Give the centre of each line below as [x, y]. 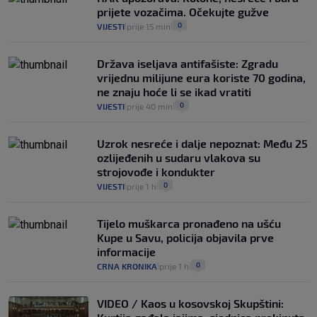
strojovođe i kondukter [156, 172]
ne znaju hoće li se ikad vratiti [174, 92]
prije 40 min [150, 106]
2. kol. [138, 20]
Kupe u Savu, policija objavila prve [185, 237]
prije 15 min [149, 26]
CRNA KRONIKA [127, 266]
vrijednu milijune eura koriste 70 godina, [201, 77]
